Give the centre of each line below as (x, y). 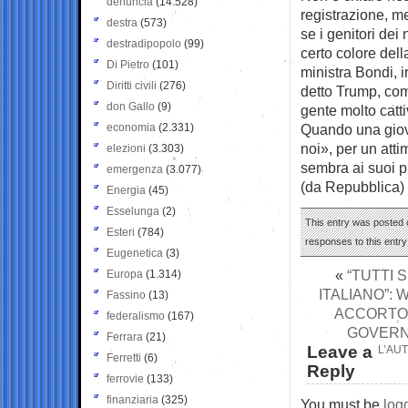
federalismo (136, 316)
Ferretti (124, 357)
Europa (125, 274)
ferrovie (125, 378)
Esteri (121, 232)
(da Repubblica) (352, 186)
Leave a (340, 352)
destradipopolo (144, 43)
